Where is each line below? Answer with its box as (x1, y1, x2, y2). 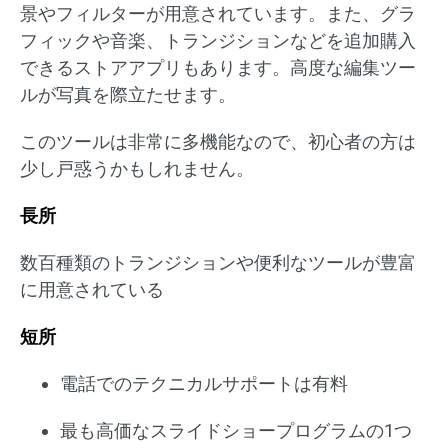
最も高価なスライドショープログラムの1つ (60, 420, 412, 442)
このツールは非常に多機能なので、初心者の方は (20, 131, 416, 153)
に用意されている (20, 279, 164, 301)
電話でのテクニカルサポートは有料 (60, 373, 348, 395)
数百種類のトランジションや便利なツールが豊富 (20, 252, 416, 274)
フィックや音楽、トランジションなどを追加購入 (20, 30, 416, 52)
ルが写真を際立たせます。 (20, 84, 236, 106)
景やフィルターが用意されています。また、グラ (20, 3, 416, 25)
